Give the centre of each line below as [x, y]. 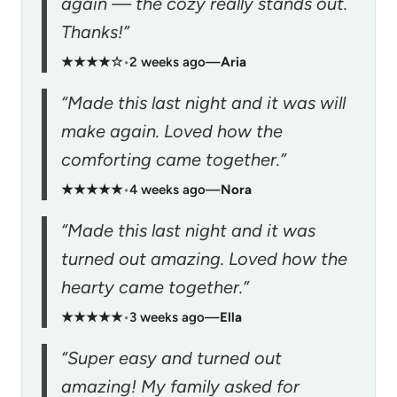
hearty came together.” [155, 287]
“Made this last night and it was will [203, 102]
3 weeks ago [167, 317]
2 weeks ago [167, 62]
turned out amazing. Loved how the [204, 258]
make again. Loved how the [172, 131]
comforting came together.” [174, 159]
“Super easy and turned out [171, 358]
